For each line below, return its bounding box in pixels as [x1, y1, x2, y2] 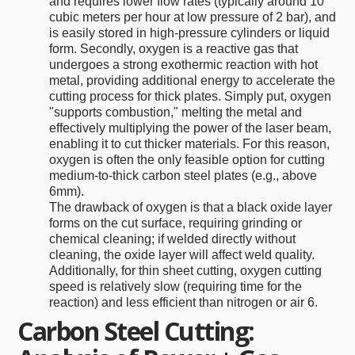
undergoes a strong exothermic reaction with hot [49, 58, 319, 72]
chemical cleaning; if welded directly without [49, 232, 296, 246]
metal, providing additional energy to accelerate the [49, 74, 336, 88]
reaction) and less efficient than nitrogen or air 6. [49, 296, 319, 310]
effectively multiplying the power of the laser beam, [49, 121, 332, 136]
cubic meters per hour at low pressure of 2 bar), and [49, 10, 337, 25]
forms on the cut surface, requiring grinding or [49, 216, 303, 231]
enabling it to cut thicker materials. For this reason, [49, 137, 330, 151]
